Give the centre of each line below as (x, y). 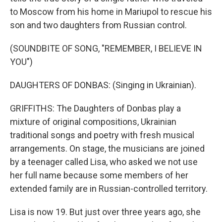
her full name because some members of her (99, 175)
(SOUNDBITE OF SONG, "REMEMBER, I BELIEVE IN (106, 48)
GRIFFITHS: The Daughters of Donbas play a (95, 108)
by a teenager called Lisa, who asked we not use (104, 162)
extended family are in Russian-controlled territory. (109, 189)
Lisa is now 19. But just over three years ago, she (105, 212)
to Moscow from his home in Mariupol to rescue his (111, 12)
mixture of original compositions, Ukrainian (93, 122)
